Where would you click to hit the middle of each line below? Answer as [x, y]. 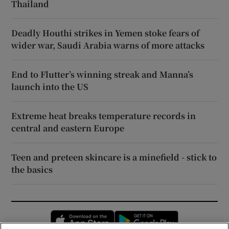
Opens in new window [151, 215]
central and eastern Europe [68, 128]
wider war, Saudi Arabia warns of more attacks [108, 45]
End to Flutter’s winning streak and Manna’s [102, 74]
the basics [32, 169]
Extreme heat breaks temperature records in [104, 116]
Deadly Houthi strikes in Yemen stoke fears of [106, 33]
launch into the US [50, 86]
